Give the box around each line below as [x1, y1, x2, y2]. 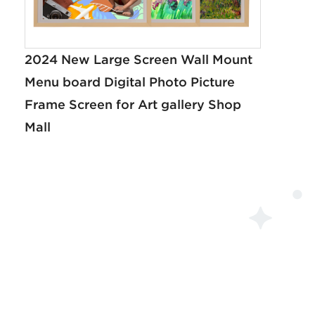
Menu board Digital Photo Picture [25, 75, 235, 89]
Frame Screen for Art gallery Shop [25, 97, 241, 112]
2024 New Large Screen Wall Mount [25, 52, 252, 67]
